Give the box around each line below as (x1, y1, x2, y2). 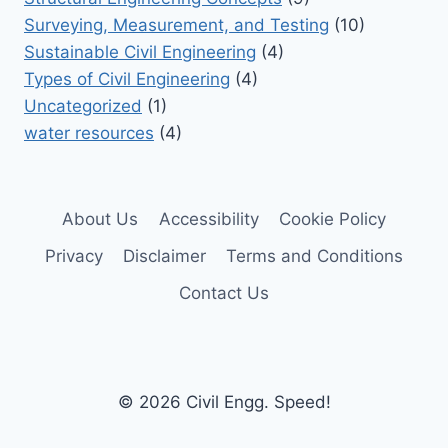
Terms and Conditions (226, 245, 404, 266)
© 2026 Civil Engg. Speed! (117, 392, 331, 413)
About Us (62, 208, 139, 229)
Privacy (44, 245, 103, 266)
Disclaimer (123, 245, 206, 266)
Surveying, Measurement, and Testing (24, 14, 329, 35)
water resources (24, 122, 154, 143)
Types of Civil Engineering (24, 68, 230, 89)
